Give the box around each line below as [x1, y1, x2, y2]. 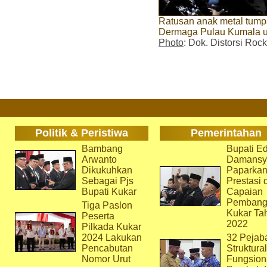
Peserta [81, 211, 114, 221]
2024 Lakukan [81, 232, 142, 243]
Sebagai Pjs [81, 176, 133, 186]
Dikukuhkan [81, 165, 132, 175]
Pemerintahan [191, 127, 262, 139]
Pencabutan [81, 243, 133, 253]
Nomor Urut [81, 254, 131, 264]
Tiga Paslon [81, 200, 132, 210]
